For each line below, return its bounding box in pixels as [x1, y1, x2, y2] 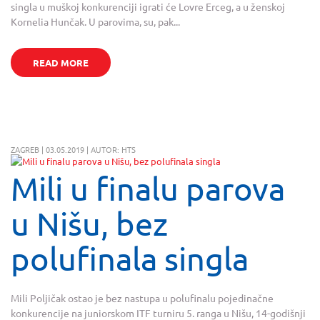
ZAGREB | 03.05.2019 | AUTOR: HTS [11, 143, 136, 155]
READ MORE [32, 56, 89, 69]
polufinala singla [11, 239, 249, 277]
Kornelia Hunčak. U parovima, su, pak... [11, 14, 180, 28]
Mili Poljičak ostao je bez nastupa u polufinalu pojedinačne [11, 291, 274, 305]
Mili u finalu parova [11, 169, 285, 207]
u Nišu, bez [11, 204, 168, 242]
